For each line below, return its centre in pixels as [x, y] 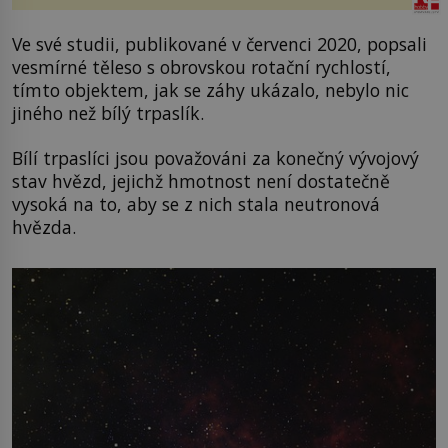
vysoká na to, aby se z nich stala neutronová [196, 204]
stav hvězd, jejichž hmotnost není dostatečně [201, 181]
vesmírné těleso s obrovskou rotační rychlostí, [201, 66]
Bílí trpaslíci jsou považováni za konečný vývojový [215, 158]
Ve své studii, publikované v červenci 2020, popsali [219, 43]
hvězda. [44, 227]
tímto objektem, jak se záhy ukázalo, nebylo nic [210, 89]
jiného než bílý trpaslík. [108, 112]
